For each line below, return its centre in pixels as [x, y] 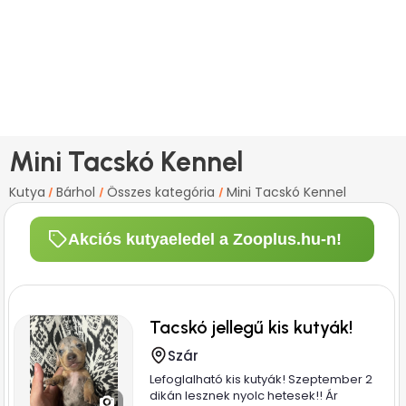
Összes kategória [163, 192]
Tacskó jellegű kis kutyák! [251, 327]
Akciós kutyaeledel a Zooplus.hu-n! [204, 239]
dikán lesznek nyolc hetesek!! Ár [244, 396]
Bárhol [77, 192]
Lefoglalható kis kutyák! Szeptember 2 [261, 379]
